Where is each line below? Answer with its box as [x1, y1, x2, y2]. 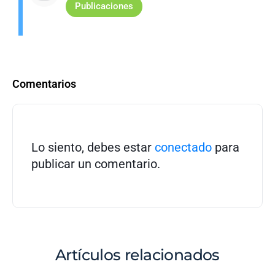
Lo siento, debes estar [31, 139, 155, 155]
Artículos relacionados [55, 245, 220, 264]
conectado [155, 139, 212, 155]
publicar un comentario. [31, 156, 160, 171]
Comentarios [12, 77, 76, 90]
